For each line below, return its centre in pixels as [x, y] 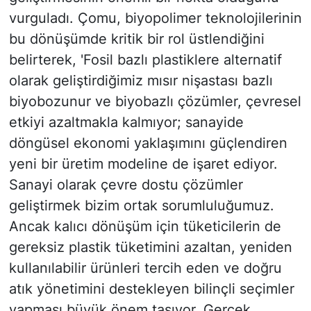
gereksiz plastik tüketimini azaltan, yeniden [150, 247]
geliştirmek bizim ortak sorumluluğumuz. [141, 206]
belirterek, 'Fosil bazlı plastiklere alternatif [145, 60]
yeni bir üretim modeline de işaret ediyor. [143, 164]
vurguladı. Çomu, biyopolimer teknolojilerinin [155, 18]
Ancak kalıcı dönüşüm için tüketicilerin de [145, 227]
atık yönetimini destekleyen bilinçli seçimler [151, 289]
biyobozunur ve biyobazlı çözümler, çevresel [155, 102]
